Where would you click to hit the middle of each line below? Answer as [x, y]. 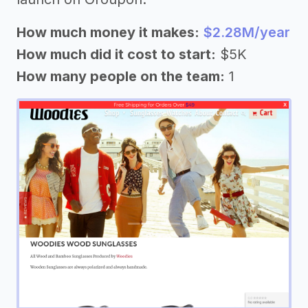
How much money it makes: [108, 32]
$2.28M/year [247, 32]
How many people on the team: [121, 76]
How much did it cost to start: [116, 54]
